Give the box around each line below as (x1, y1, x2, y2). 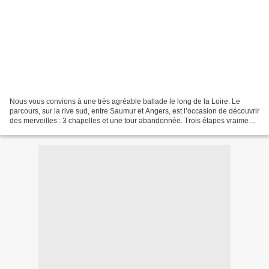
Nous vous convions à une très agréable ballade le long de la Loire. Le (10, 97, 240, 106)
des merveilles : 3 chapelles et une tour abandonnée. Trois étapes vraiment (10, 116, 255, 125)
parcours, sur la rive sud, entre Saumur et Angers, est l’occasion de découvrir (10, 106, 259, 115)
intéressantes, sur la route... (10, 125, 99, 134)
